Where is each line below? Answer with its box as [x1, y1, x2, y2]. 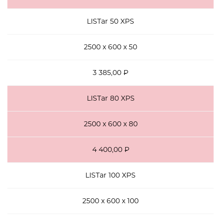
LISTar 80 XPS [86, 94, 135, 103]
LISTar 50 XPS [87, 17, 134, 26]
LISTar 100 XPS [85, 171, 136, 180]
